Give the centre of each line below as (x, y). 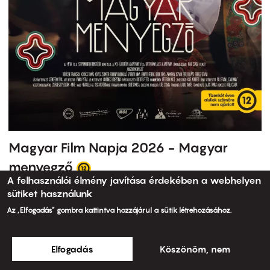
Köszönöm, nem (195, 249)
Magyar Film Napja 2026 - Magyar (118, 147)
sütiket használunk (50, 193)
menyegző (41, 167)
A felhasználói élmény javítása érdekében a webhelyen (134, 180)
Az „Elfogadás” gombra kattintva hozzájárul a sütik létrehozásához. (119, 210)
